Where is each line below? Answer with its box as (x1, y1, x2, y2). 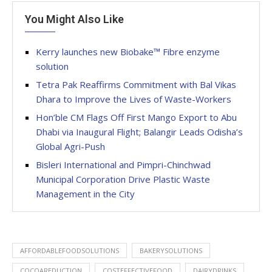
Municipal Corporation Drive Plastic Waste (36, 173, 210, 185)
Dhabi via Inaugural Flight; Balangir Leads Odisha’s (36, 126, 243, 138)
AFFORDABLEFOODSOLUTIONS (20, 246, 119, 255)
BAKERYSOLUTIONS (140, 246, 202, 255)
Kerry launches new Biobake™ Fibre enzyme (36, 46, 220, 58)
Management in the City (36, 188, 135, 200)
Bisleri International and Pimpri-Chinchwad (36, 158, 211, 171)
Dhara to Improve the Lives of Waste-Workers (36, 93, 231, 105)
